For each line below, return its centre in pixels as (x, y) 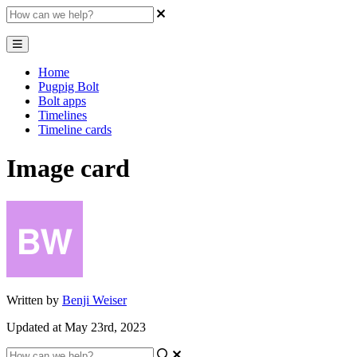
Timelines (63, 115)
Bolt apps (62, 101)
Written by (34, 300)
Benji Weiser (94, 300)
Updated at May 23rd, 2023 (76, 327)
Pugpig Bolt (69, 86)
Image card (68, 169)
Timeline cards (75, 129)
